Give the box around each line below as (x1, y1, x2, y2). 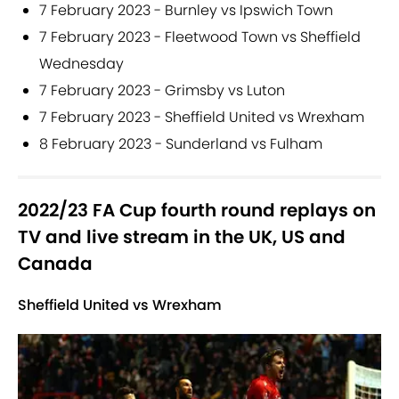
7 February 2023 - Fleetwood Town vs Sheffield (39, 27, 361, 48)
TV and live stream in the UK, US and (18, 224, 346, 250)
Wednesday (39, 53, 124, 75)
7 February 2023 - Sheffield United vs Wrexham (39, 107, 364, 128)
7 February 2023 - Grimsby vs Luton (39, 80, 285, 102)
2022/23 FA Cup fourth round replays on (18, 198, 376, 224)
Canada (18, 251, 93, 277)
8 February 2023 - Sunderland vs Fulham (39, 134, 322, 155)
